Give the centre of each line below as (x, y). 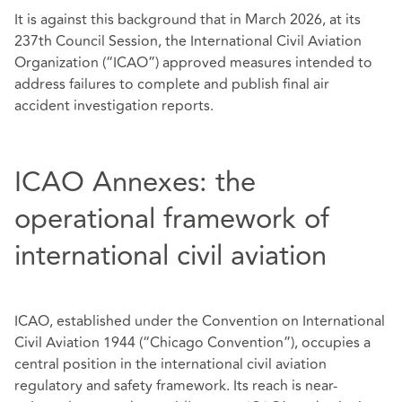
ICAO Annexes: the (135, 182)
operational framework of (172, 218)
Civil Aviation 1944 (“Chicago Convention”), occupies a (192, 343)
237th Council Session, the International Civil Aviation (188, 41)
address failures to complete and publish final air (172, 84)
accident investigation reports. (114, 105)
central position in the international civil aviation (170, 365)
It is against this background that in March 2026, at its (188, 19)
